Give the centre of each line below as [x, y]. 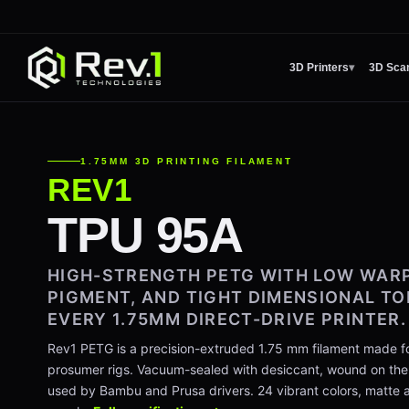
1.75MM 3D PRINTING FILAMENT [187, 161]
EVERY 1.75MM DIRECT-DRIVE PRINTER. [227, 319]
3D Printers [320, 68]
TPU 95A [146, 235]
